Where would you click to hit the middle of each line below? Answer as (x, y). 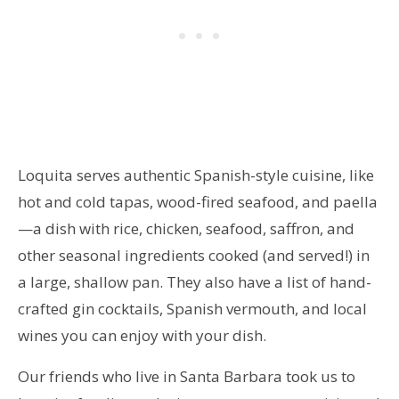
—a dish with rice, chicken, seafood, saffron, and (186, 228)
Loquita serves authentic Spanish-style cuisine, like (196, 175)
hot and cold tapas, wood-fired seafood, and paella (198, 201)
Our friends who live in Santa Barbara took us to (187, 376)
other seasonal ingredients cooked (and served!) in (194, 255)
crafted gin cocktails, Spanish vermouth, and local (192, 308)
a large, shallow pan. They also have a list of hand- (195, 281)
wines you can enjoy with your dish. (142, 335)
